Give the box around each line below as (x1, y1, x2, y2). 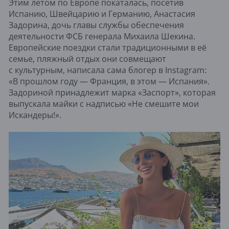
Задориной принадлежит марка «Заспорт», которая (9, 86, 216, 98)
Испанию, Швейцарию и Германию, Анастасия (9, 8, 195, 19)
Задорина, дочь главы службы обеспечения (9, 19, 184, 31)
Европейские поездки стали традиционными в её (9, 41, 207, 53)
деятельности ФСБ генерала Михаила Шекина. (9, 30, 195, 42)
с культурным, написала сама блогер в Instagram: (9, 64, 207, 76)
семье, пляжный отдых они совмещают (9, 53, 166, 64)
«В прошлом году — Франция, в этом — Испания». (9, 75, 210, 87)
